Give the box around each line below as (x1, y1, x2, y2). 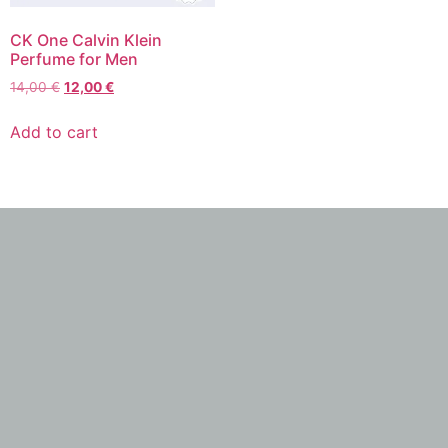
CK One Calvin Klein (10, 30, 162, 51)
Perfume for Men (10, 49, 138, 70)
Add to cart (10, 122, 98, 143)
